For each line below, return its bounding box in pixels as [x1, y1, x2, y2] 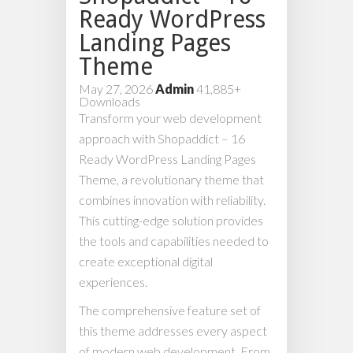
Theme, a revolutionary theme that [79, 172, 264, 188]
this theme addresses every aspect [79, 323, 267, 339]
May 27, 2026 [79, 81, 155, 97]
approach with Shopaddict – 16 [79, 131, 245, 147]
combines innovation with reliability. [79, 192, 266, 208]
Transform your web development [79, 110, 262, 126]
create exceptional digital [79, 254, 213, 269]
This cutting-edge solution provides [79, 213, 263, 229]
